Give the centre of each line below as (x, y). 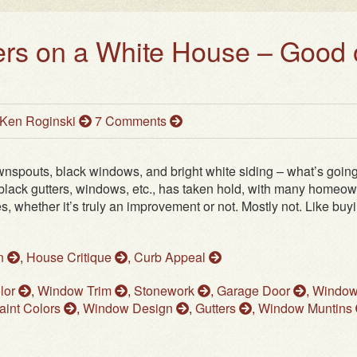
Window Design (129, 308)
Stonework (166, 291)
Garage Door (255, 291)
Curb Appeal (171, 257)
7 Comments (132, 121)
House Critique (71, 257)
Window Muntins (307, 308)
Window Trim (76, 291)
